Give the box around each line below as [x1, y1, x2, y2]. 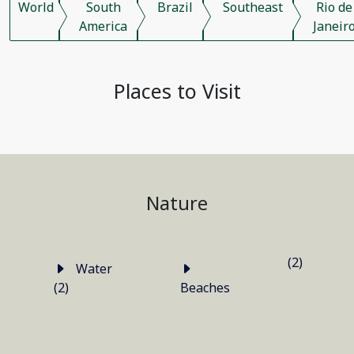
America [79, 17, 127, 35]
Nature [146, 190, 208, 216]
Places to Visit [113, 77, 241, 104]
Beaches [180, 279, 230, 296]
